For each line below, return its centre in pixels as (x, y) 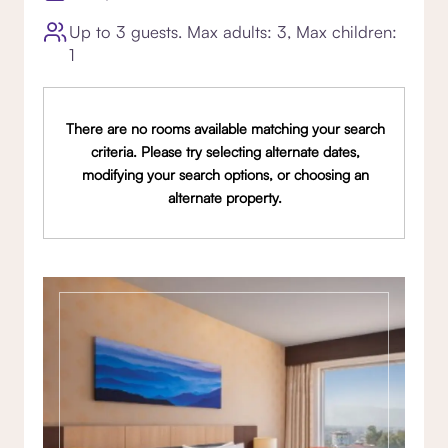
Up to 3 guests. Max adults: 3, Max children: (233, 31)
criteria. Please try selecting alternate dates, (225, 151)
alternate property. (225, 197)
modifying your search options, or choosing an (225, 174)
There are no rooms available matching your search (225, 128)
